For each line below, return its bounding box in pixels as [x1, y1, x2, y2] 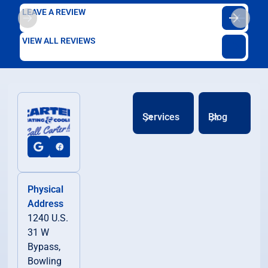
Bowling [28, 255, 62, 267]
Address [28, 197, 64, 209]
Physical [28, 183, 64, 195]
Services [142, 111, 179, 123]
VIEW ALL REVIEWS [22, 36, 96, 46]
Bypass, [28, 240, 61, 252]
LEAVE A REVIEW [22, 7, 86, 17]
